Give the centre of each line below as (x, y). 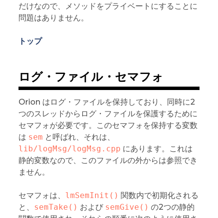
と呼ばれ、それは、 (79, 137)
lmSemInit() (92, 196)
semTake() (56, 207)
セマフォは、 (42, 196)
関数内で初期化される (158, 196)
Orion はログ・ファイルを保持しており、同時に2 (107, 102)
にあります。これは (156, 149)
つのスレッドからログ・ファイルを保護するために (108, 114)
